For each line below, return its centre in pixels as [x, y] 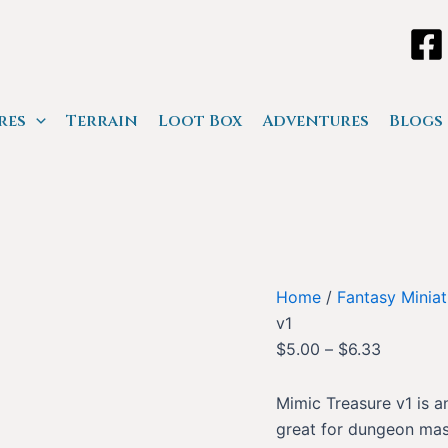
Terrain [101, 121]
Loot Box [199, 121]
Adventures [315, 121]
